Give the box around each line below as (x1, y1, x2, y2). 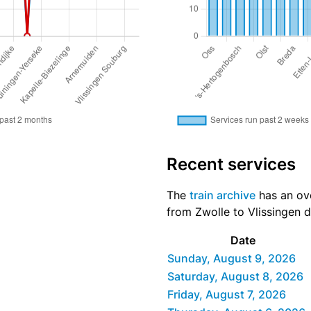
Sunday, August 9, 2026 (167, 251, 296, 265)
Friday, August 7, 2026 (167, 287, 286, 301)
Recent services (167, 153, 296, 174)
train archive (190, 187, 255, 202)
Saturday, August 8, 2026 (167, 269, 303, 283)
